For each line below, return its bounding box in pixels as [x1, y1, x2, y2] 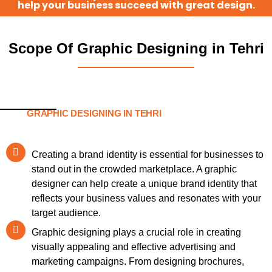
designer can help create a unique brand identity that [32, 178, 257, 189]
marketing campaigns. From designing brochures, [32, 256, 244, 267]
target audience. [32, 208, 101, 219]
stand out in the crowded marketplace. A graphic [32, 164, 237, 175]
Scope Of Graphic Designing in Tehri [8, 40, 264, 57]
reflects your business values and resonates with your [32, 193, 261, 204]
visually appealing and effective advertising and [32, 242, 236, 253]
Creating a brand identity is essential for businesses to [32, 149, 263, 160]
